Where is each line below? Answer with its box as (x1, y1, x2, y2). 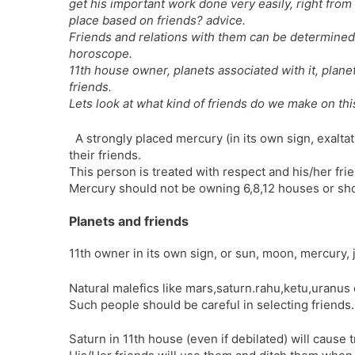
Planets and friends (69, 213, 189, 229)
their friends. (69, 147, 141, 162)
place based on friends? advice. (69, 13, 246, 28)
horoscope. (69, 46, 132, 61)
